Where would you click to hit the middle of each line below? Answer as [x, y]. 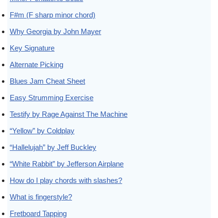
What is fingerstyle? [41, 197]
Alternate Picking [36, 64]
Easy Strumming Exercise [52, 97]
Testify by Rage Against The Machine [69, 114]
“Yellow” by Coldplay [42, 130]
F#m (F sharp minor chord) [53, 15]
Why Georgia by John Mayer [55, 31]
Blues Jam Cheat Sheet [47, 81]
